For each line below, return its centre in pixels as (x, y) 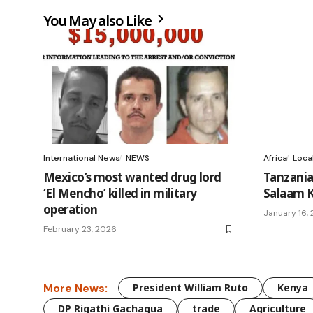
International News (82, 158)
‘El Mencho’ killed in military (120, 194)
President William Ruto (190, 288)
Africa (275, 158)
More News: (75, 288)
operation (71, 210)
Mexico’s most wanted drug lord (132, 177)
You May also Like (99, 21)
